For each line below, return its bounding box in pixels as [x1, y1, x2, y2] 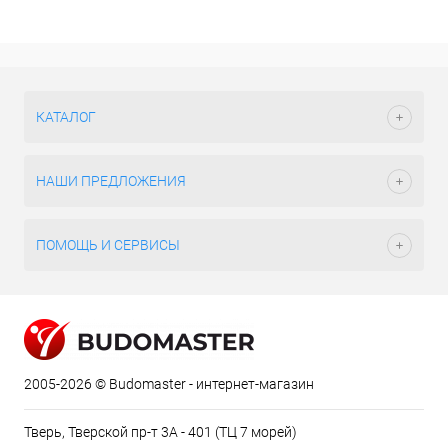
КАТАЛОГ [36, 109, 96, 125]
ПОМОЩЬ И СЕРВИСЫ [36, 237, 180, 253]
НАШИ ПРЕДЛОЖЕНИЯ [36, 173, 186, 189]
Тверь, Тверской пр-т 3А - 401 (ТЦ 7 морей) [24, 424, 297, 440]
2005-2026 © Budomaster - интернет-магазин [24, 376, 314, 392]
